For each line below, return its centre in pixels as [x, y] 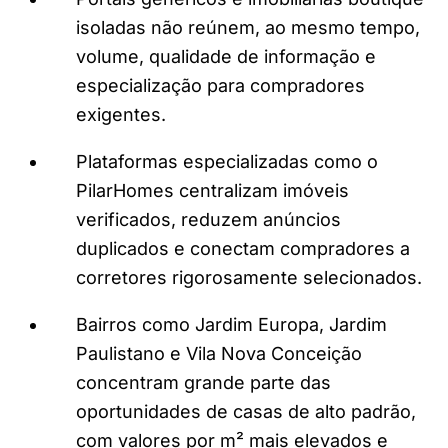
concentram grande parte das [203, 382]
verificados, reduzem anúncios [208, 219]
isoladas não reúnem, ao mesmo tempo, [248, 27]
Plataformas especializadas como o [227, 161]
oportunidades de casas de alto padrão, [246, 411]
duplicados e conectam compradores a [243, 248]
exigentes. [121, 114]
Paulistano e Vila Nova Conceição [219, 353]
